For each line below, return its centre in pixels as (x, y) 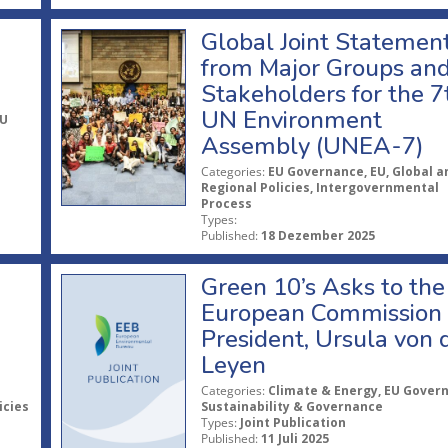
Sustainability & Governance (291, 407)
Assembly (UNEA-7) (312, 146)
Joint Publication (292, 423)
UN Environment (291, 120)
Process (226, 204)
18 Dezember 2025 (317, 236)
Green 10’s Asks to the (322, 287)
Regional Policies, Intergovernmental (319, 188)
